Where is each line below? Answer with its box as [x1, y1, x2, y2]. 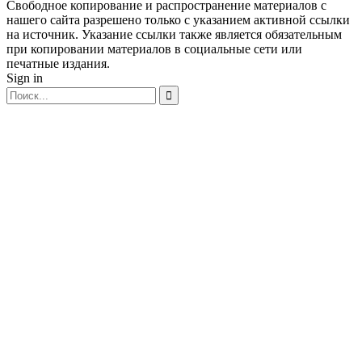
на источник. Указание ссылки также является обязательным [6, 27, 342, 41]
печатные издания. [6, 57, 110, 70]
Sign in [6, 71, 43, 85]
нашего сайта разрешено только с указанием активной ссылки [6, 13, 350, 27]
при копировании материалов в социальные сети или [6, 42, 302, 56]
